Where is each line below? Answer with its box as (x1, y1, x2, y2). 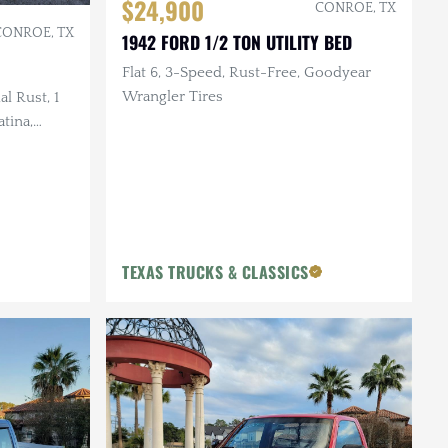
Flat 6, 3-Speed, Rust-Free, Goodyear (122, 63, 371, 81)
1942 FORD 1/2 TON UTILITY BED (122, 28, 352, 55)
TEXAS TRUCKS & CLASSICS (122, 259, 309, 284)
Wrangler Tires (122, 87, 223, 105)
